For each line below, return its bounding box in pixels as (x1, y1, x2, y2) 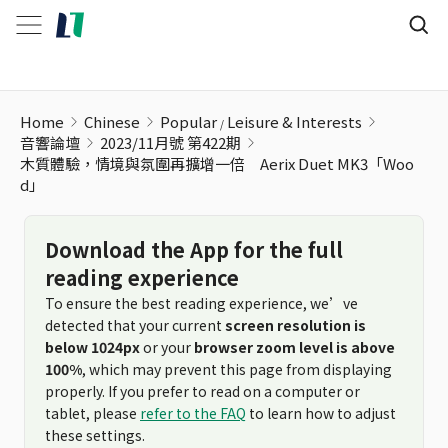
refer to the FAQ (140, 403, 246, 423)
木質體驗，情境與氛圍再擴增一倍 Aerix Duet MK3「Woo (20, 153, 414, 174)
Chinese (84, 111, 140, 132)
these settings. (45, 425, 145, 445)
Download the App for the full (45, 235, 343, 264)
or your (140, 337, 194, 357)
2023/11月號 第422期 (100, 132, 241, 153)
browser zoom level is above (194, 337, 395, 357)
